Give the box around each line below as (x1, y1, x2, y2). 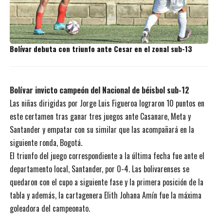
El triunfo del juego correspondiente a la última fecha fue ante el (10, 149, 204, 162)
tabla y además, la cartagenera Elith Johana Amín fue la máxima (10, 189, 201, 201)
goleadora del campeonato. (10, 202, 90, 214)
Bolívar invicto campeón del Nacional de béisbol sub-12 (10, 84, 189, 96)
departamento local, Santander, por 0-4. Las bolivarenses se (10, 163, 189, 175)
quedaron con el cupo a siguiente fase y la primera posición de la (10, 176, 203, 188)
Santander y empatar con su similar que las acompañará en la (10, 123, 194, 135)
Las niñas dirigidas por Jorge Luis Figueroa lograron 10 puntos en (10, 97, 204, 109)
